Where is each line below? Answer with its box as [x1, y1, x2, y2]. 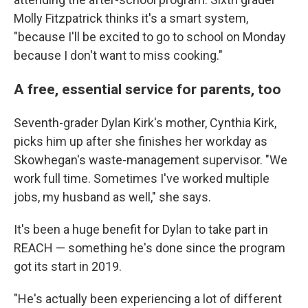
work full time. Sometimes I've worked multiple [14, 171, 269, 186]
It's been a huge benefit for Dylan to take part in [14, 222, 268, 236]
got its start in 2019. [14, 259, 122, 274]
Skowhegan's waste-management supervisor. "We [14, 153, 287, 167]
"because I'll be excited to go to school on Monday [14, 30, 286, 44]
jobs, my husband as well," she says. [14, 190, 211, 204]
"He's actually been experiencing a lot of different [14, 291, 282, 306]
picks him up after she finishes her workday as [14, 134, 267, 148]
